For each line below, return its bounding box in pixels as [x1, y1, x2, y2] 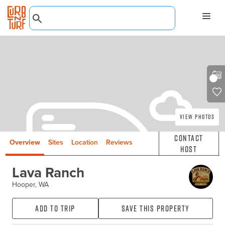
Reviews [106, 137, 133, 148]
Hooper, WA [12, 179, 49, 190]
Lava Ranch [12, 162, 84, 183]
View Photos [179, 113, 214, 122]
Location [71, 137, 98, 148]
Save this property [121, 203, 190, 214]
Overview [10, 137, 41, 148]
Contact [174, 132, 203, 144]
